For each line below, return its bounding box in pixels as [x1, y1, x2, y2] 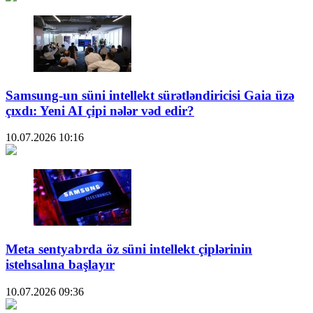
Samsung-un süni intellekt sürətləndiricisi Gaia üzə [6, 87, 294, 103]
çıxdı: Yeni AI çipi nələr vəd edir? [6, 103, 194, 118]
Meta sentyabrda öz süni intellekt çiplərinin [6, 242, 252, 257]
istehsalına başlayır [6, 257, 115, 272]
